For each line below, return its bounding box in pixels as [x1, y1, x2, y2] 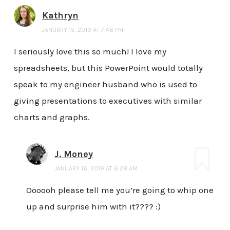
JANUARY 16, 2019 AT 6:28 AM [54, 165, 138, 172]
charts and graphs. [13, 112, 90, 123]
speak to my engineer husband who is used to [13, 79, 197, 90]
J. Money [54, 148, 93, 160]
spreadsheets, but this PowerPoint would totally [13, 63, 203, 73]
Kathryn [42, 10, 79, 22]
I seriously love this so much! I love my [13, 46, 166, 57]
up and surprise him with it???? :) [26, 201, 161, 212]
